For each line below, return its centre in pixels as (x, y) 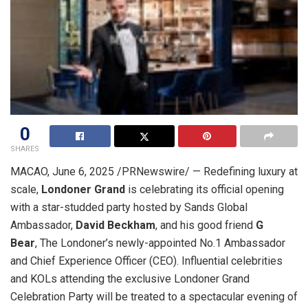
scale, (26, 189)
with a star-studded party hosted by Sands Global (129, 207)
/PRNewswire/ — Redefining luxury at (206, 171)
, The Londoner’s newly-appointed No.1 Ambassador (160, 243)
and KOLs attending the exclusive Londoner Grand (130, 278)
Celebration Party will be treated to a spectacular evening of (154, 296)
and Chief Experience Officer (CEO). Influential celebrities (146, 261)
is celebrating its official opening (205, 189)
